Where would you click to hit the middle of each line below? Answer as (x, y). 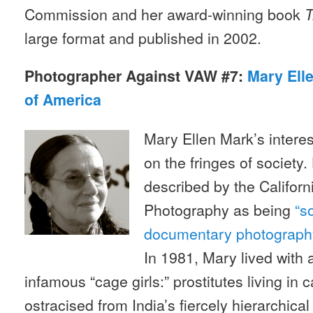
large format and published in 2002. (143, 37)
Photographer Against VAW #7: (136, 75)
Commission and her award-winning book (165, 13)
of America (63, 99)
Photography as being (220, 209)
